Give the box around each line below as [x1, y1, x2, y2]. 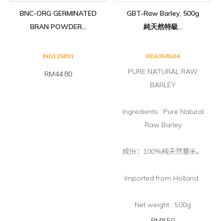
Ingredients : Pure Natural [122, 107, 204, 116]
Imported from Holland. [124, 174, 202, 183]
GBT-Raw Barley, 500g [126, 9, 199, 18]
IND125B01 [42, 52, 74, 60]
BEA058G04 [146, 52, 180, 60]
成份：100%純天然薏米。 [122, 147, 204, 156]
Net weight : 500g [135, 200, 191, 210]
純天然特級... [143, 22, 183, 32]
